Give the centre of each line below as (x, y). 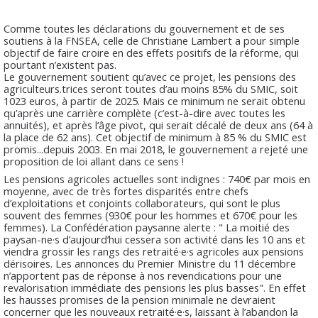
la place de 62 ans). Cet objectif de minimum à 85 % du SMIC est (155, 137)
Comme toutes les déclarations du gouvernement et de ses (144, 28)
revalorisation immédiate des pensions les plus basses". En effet (155, 287)
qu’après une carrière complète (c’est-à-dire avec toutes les (144, 113)
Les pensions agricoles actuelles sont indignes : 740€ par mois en (157, 179)
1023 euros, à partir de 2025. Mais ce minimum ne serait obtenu (154, 100)
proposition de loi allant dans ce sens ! (94, 161)
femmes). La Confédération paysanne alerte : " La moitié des (147, 227)
